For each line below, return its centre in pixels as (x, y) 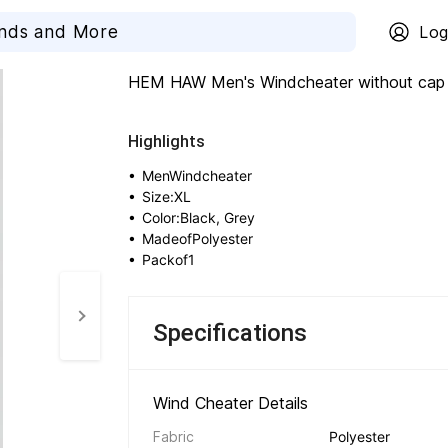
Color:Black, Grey (198, 217)
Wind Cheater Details (233, 403)
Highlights (166, 141)
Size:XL (166, 196)
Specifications (230, 333)
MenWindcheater (197, 175)
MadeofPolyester (197, 238)
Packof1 (168, 259)
